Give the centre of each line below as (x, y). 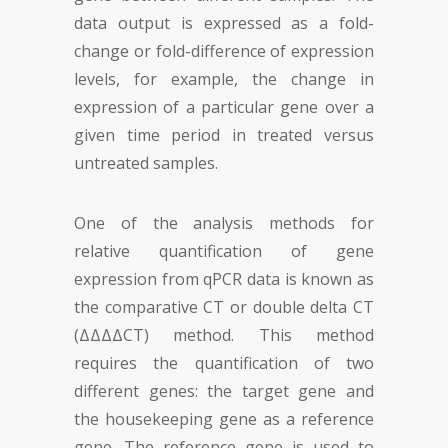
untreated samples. (146, 163)
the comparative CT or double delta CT (224, 307)
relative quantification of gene (224, 251)
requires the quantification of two (224, 363)
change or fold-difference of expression (224, 51)
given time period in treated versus (224, 135)
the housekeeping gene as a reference (224, 419)
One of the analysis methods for (224, 223)
